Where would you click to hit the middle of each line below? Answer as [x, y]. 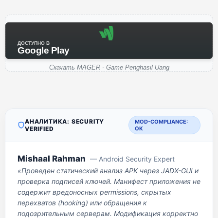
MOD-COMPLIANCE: [162, 122]
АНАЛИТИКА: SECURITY [65, 121]
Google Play [44, 50]
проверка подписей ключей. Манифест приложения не [109, 181]
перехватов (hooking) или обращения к [82, 203]
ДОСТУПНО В [34, 43]
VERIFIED [39, 129]
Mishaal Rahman [52, 159]
